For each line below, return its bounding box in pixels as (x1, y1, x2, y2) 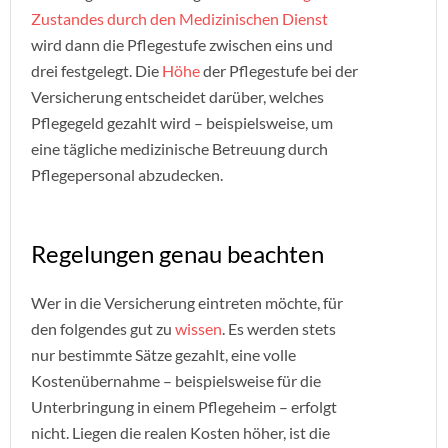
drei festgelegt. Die (31, 61, 162, 80)
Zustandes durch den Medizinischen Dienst (31, 9, 328, 28)
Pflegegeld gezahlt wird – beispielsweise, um (31, 113, 333, 132)
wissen (175, 319, 222, 338)
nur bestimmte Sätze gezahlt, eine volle (31, 345, 296, 364)
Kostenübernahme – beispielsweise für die (31, 371, 321, 390)
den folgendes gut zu (31, 319, 175, 338)
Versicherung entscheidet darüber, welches (31, 87, 324, 106)
